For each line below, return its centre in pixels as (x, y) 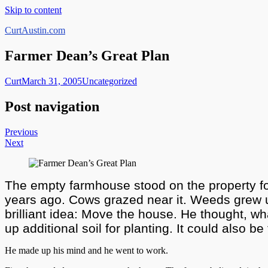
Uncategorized (109, 81)
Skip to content (33, 10)
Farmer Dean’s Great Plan (87, 55)
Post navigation (52, 106)
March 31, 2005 (52, 81)
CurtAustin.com (35, 30)
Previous (21, 132)
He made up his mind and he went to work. (86, 250)
